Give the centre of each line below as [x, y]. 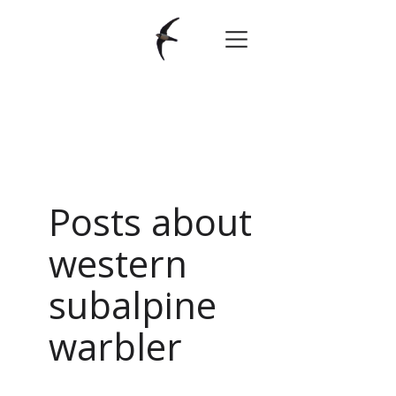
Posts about [150, 222]
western [118, 263]
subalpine [133, 305]
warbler [115, 346]
